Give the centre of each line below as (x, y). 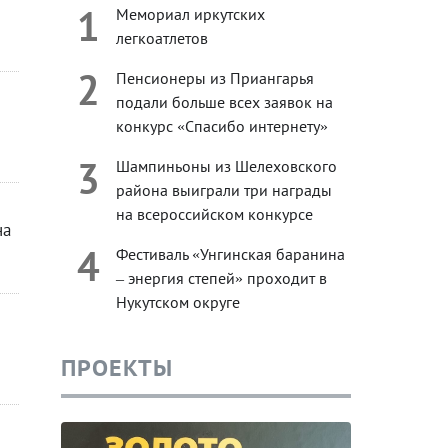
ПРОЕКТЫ (116, 367)
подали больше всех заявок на (224, 102)
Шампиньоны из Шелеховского (226, 166)
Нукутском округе (177, 302)
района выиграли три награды (223, 190)
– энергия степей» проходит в (221, 278)
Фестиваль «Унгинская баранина (230, 254)
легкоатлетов (161, 38)
